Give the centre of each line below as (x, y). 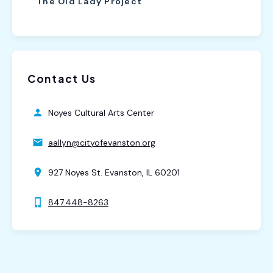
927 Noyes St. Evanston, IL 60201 (114, 172)
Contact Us (62, 78)
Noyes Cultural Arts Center (101, 112)
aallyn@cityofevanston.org (102, 142)
